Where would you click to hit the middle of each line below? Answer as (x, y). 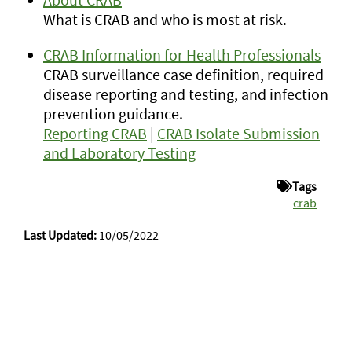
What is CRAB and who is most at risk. (165, 19)
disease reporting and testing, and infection (186, 94)
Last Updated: (60, 235)
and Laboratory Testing (119, 153)
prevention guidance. (113, 114)
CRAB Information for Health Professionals (182, 55)
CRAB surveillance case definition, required (183, 74)
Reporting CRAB (95, 133)
